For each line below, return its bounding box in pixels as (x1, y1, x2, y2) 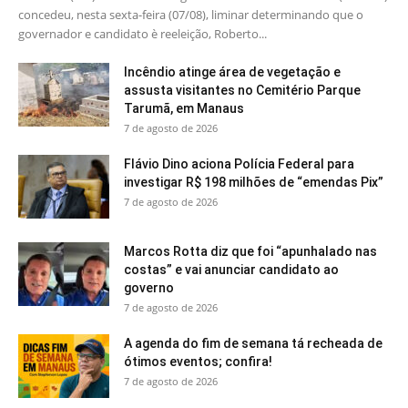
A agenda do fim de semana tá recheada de (124, 336, 382, 352)
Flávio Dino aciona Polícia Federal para (124, 157, 354, 172)
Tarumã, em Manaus (124, 101, 244, 117)
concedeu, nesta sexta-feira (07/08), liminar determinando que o (18, 6, 363, 24)
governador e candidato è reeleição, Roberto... (18, 25, 267, 43)
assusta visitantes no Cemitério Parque (124, 83, 361, 98)
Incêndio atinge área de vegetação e (124, 65, 341, 80)
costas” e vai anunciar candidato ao (124, 262, 339, 278)
